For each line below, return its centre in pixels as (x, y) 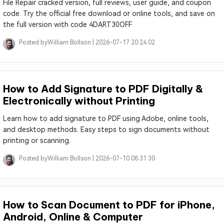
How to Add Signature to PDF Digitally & (103, 89)
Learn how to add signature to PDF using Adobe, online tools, (105, 118)
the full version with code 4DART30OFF (67, 24)
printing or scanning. (36, 140)
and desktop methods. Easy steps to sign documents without (106, 129)
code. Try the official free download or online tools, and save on (109, 13)
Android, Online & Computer (73, 217)
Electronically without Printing (79, 101)
